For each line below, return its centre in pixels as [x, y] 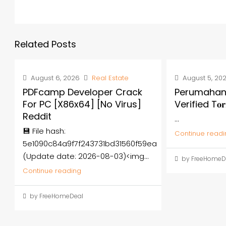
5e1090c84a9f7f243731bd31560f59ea [90, 144]
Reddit [37, 116]
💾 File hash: [44, 131]
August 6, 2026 [54, 78]
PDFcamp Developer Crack [82, 92]
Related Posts [45, 44]
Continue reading [52, 171]
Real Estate [110, 78]
